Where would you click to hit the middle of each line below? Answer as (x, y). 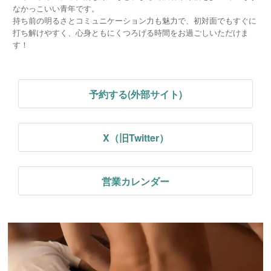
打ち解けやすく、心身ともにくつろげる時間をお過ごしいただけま (130, 32)
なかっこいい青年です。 (56, 8)
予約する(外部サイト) (135, 94)
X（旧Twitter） (135, 137)
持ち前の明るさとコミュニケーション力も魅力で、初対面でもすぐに (134, 20)
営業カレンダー (135, 181)
